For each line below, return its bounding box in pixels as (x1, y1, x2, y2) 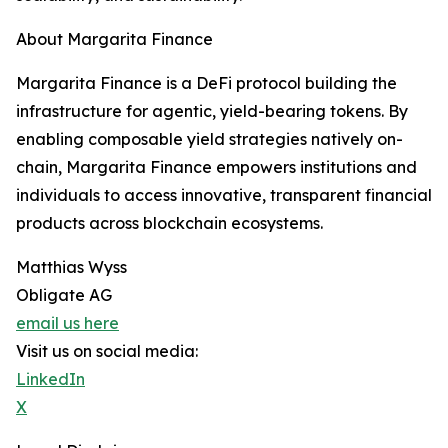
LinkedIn (16, 369, 85, 389)
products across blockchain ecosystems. (16, 213, 323, 233)
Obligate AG (16, 285, 112, 305)
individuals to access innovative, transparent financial (16, 185, 432, 205)
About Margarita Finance (16, 29, 213, 49)
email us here (16, 313, 119, 333)
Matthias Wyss (16, 257, 127, 277)
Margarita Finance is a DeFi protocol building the (16, 73, 397, 93)
